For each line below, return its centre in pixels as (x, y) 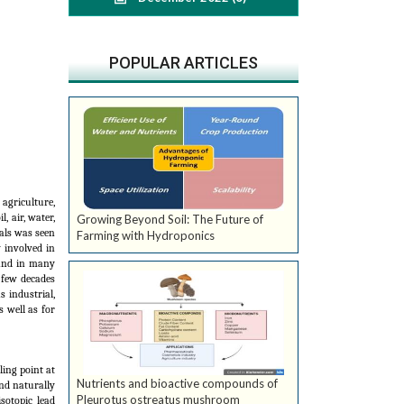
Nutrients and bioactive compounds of (177, 384)
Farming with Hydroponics (146, 236)
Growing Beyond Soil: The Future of (170, 220)
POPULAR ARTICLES (184, 63)
